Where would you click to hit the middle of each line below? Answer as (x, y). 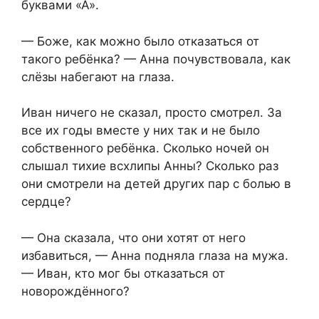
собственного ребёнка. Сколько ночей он (145, 148)
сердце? (46, 202)
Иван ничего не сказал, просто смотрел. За (152, 113)
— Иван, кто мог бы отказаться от (123, 273)
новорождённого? (75, 291)
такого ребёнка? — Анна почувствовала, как (156, 59)
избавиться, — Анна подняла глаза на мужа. (155, 255)
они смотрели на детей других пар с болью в (156, 184)
